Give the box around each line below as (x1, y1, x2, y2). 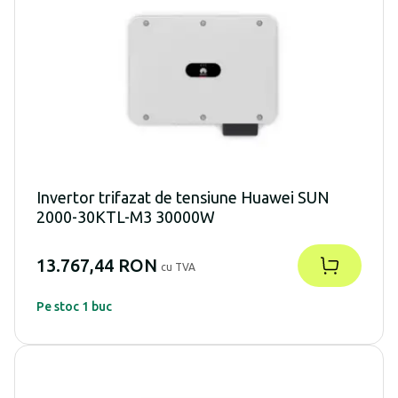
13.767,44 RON (36, 255, 157, 276)
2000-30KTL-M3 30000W (36, 208, 215, 227)
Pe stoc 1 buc (36, 299, 112, 314)
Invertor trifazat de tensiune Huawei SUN (36, 188, 330, 207)
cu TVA (161, 261, 195, 274)
